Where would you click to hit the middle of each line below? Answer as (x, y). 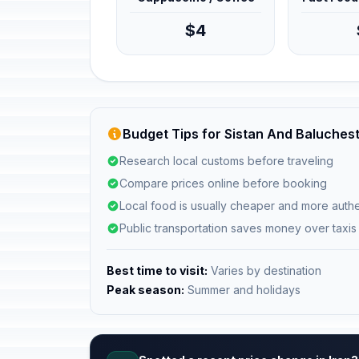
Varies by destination (264, 270)
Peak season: (145, 290)
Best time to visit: (157, 270)
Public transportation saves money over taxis (238, 228)
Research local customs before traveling (226, 161)
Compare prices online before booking (223, 183)
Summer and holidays (242, 290)
